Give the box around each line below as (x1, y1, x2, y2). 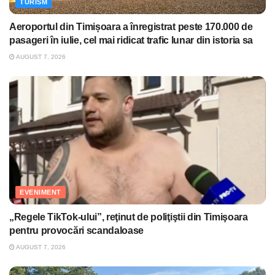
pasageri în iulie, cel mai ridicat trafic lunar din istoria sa (9, 34, 254, 45)
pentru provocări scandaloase (9, 225, 144, 236)
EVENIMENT (20, 188, 61, 196)
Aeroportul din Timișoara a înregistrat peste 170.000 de (9, 21, 253, 32)
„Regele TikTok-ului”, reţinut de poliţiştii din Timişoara (9, 211, 248, 222)
